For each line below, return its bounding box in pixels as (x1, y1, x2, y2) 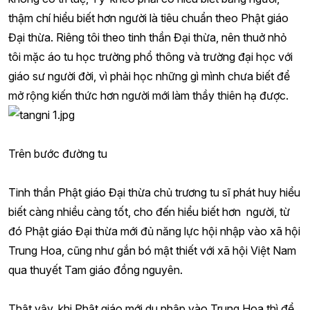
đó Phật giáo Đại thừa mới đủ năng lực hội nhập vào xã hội (8, 224, 300, 238)
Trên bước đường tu (8, 147, 107, 161)
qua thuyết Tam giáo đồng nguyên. (8, 263, 183, 277)
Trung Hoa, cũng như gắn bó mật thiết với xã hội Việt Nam (8, 244, 296, 257)
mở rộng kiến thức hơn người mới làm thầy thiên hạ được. (8, 89, 289, 102)
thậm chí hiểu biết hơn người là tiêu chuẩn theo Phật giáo (8, 11, 289, 25)
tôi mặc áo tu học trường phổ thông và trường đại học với (8, 50, 293, 64)
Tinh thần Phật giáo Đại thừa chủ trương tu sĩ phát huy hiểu (8, 185, 300, 199)
